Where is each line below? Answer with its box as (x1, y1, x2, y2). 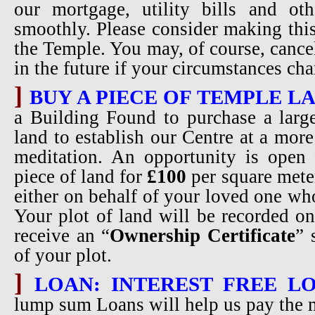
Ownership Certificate (110, 225, 296, 246)
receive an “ (14, 225, 110, 246)
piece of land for (14, 166, 148, 187)
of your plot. (14, 245, 112, 266)
